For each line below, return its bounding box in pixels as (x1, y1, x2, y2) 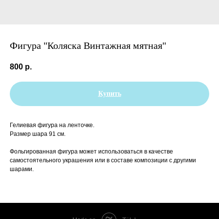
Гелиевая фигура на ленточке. (10, 122, 94, 129)
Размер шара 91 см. (10, 131, 66, 138)
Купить (98, 90, 121, 98)
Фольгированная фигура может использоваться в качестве (10, 148, 173, 155)
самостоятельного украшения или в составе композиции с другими (10, 157, 196, 164)
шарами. (10, 166, 34, 173)
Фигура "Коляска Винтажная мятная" (10, 40, 166, 51)
